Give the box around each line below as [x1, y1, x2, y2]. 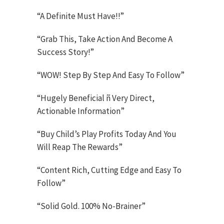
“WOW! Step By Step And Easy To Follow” [37, 69, 184, 81]
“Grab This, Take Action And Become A [37, 33, 172, 45]
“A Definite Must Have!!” [37, 10, 124, 22]
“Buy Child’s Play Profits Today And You [37, 128, 176, 140]
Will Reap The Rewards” [37, 141, 122, 153]
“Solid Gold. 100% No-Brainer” [37, 200, 145, 212]
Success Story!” [37, 46, 94, 58]
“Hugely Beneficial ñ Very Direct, [37, 92, 154, 104]
